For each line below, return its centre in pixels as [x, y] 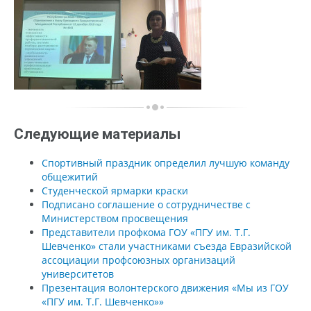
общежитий [70, 176]
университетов [78, 274]
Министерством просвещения [115, 218]
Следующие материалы [97, 134]
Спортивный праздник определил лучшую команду [166, 162]
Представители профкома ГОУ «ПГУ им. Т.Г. [146, 232]
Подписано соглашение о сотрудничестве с [146, 204]
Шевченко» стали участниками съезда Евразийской [167, 246]
